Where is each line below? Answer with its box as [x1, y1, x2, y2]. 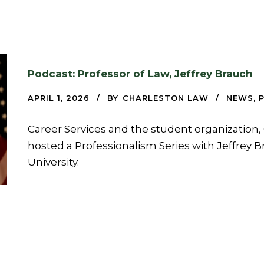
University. [28, 156, 79, 168]
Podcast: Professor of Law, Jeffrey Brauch [28, 67, 253, 80]
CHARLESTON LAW [123, 93, 209, 103]
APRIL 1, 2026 [28, 93, 90, 103]
